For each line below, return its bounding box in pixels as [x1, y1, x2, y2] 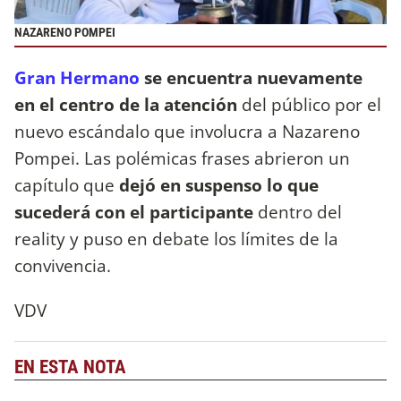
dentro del [253, 200, 342, 225]
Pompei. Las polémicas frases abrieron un [14, 146, 350, 171]
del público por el [242, 92, 381, 117]
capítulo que [14, 173, 119, 198]
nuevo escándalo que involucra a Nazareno [14, 119, 360, 144]
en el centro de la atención [14, 92, 242, 117]
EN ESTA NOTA [14, 355, 126, 378]
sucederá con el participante [14, 200, 253, 225]
